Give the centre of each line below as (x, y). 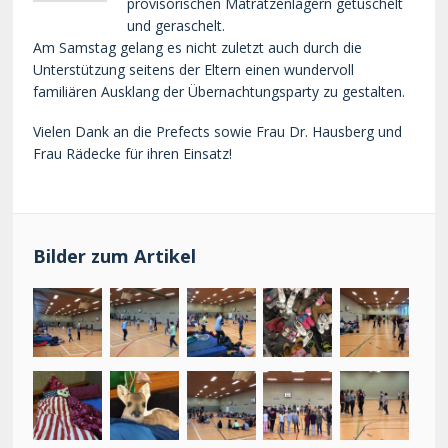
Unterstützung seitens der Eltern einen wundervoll (194, 69)
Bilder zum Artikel (115, 256)
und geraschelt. (176, 25)
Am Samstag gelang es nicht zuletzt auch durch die (198, 47)
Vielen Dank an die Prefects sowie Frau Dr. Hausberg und (218, 131)
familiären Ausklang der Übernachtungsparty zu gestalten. (219, 91)
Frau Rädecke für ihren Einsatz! (133, 153)
